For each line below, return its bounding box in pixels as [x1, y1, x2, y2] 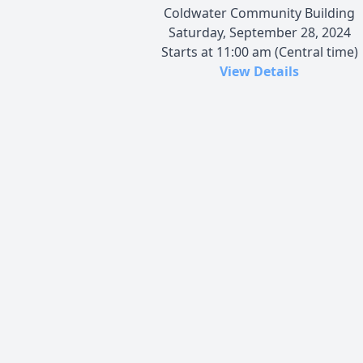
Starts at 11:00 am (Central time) [160, 42, 358, 61]
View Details [220, 62, 299, 80]
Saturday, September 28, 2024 [168, 23, 351, 41]
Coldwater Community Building [164, 3, 355, 22]
